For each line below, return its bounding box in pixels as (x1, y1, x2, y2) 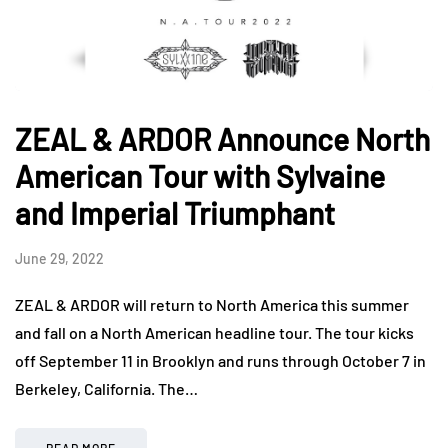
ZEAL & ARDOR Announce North (15, 120, 430, 157)
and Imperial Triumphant (15, 194, 335, 231)
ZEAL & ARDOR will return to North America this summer (15, 294, 409, 314)
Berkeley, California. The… (15, 378, 198, 398)
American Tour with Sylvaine (15, 157, 385, 194)
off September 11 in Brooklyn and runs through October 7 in (15, 350, 426, 370)
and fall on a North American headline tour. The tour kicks (15, 322, 414, 342)
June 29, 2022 (15, 249, 104, 267)
